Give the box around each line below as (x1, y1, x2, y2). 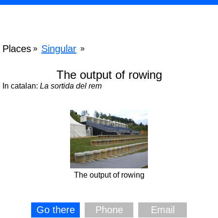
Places (2, 43, 31, 54)
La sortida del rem (40, 82, 102, 90)
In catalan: (2, 82, 40, 90)
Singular (41, 43, 76, 54)
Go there (36, 204, 75, 215)
